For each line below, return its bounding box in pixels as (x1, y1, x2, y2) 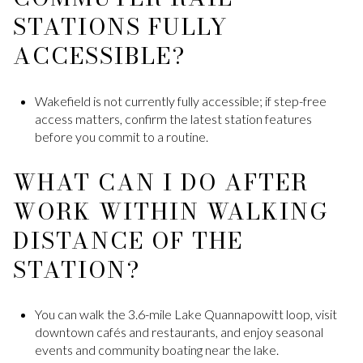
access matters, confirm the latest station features (34, 110, 312, 126)
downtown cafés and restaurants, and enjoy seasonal (34, 324, 323, 340)
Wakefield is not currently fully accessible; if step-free (34, 92, 327, 109)
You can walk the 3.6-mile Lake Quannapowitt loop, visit (34, 306, 337, 322)
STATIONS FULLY (13, 9, 228, 45)
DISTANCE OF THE (13, 222, 243, 258)
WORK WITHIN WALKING (13, 193, 328, 228)
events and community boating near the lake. (34, 342, 279, 358)
